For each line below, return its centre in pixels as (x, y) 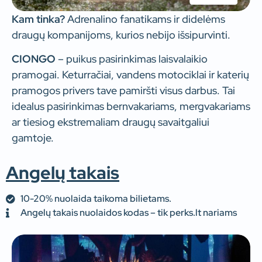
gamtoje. (33, 137)
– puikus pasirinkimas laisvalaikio (132, 58)
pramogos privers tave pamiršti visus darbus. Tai (123, 90)
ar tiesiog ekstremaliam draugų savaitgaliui (111, 122)
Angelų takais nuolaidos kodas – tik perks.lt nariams (129, 213)
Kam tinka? (38, 19)
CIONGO (34, 58)
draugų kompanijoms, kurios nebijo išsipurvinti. (121, 35)
